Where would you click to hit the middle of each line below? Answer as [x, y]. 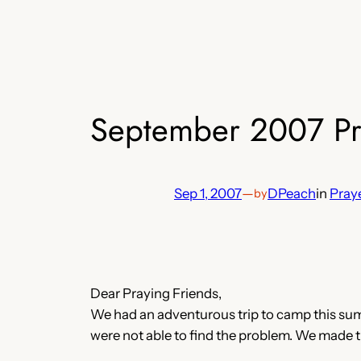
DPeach [292, 194]
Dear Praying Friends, [156, 293]
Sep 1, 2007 [208, 194]
